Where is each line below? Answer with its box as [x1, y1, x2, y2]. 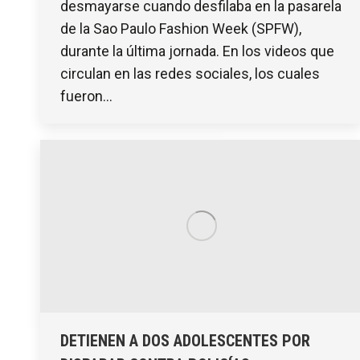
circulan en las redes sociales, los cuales [60, 64, 320, 82]
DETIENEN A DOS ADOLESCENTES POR [60, 331, 310, 351]
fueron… [60, 87, 112, 104]
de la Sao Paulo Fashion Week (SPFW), [60, 19, 301, 37]
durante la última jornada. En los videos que [60, 42, 334, 59]
